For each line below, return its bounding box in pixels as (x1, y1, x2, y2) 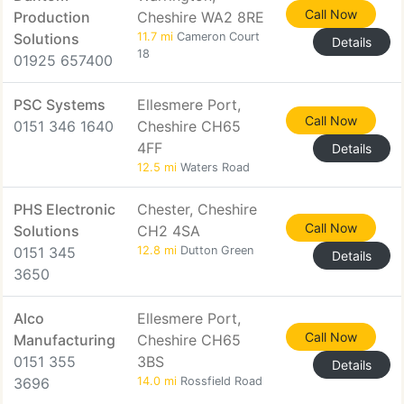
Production (14, 8, 90, 26)
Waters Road (177, 161, 250, 174)
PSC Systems (14, 96, 106, 114)
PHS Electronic (14, 200, 115, 218)
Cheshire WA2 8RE (137, 8, 264, 26)
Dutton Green (177, 243, 253, 257)
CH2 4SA (137, 222, 200, 240)
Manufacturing (14, 331, 115, 349)
